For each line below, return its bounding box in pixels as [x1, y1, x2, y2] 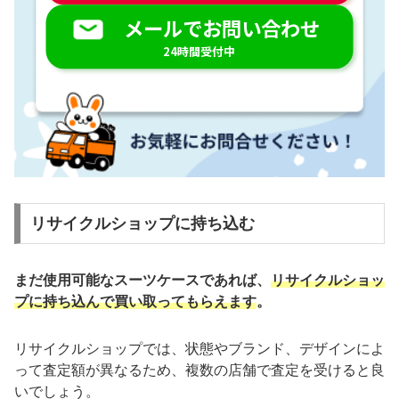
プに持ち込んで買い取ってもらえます [14, 293, 256, 309]
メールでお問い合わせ [123, 13, 320, 43]
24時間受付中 [163, 43, 236, 61]
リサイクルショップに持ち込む [29, 214, 255, 232]
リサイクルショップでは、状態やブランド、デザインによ [14, 340, 385, 356]
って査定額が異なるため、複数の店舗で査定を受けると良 [14, 362, 385, 378]
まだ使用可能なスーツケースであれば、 [14, 272, 271, 288]
